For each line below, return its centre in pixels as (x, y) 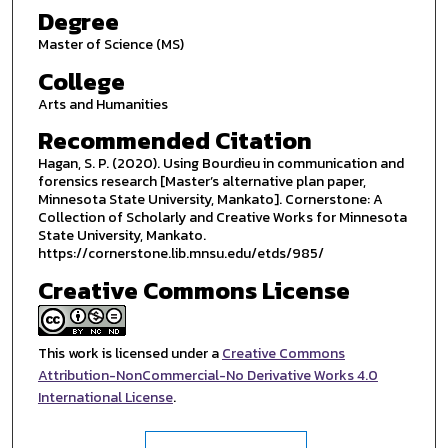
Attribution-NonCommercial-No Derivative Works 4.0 (207, 375)
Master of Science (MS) (110, 44)
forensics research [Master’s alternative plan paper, (201, 182)
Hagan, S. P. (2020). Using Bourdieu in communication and (220, 164)
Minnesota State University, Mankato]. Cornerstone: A (210, 200)
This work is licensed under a (129, 353)
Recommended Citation (174, 141)
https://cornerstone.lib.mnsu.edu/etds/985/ (180, 254)
